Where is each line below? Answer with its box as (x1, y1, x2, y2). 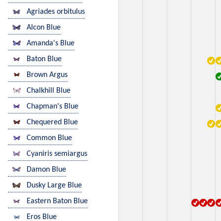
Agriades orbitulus (27, 8, 85, 16)
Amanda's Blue (27, 39, 74, 48)
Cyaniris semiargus (27, 150, 87, 158)
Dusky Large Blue (27, 182, 82, 190)
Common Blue (27, 134, 72, 143)
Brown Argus (27, 71, 68, 79)
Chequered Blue (27, 118, 78, 127)
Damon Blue (27, 166, 66, 174)
